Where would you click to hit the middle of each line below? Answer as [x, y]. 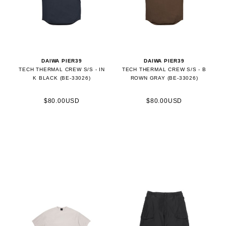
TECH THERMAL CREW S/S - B [164, 69]
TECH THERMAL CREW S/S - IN [62, 69]
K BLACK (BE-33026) [62, 78]
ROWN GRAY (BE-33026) [164, 78]
